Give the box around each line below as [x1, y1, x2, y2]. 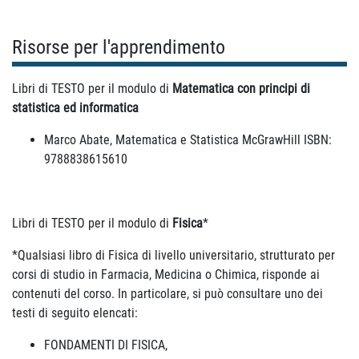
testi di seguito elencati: [12, 305, 138, 321]
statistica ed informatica [12, 100, 139, 115]
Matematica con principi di [172, 81, 310, 96]
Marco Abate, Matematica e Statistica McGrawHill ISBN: [44, 132, 332, 147]
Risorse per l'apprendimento [12, 36, 225, 58]
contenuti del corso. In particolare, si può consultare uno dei [12, 286, 323, 301]
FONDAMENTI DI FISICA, [44, 337, 167, 353]
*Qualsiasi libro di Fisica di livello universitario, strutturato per [12, 248, 335, 263]
